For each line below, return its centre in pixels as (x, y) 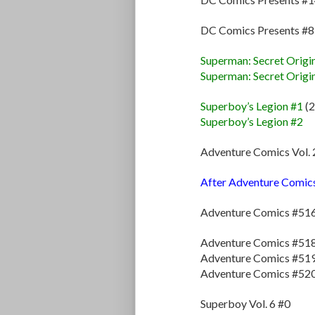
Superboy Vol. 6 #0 (245, 304)
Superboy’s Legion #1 (252, 106)
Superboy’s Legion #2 (252, 122)
